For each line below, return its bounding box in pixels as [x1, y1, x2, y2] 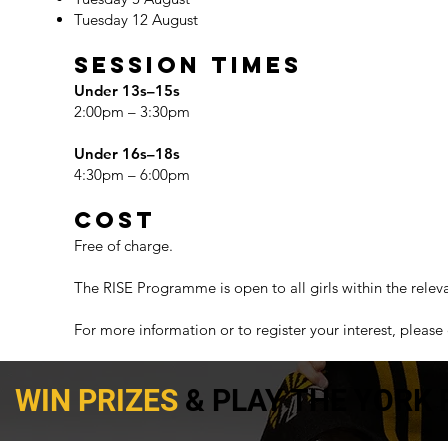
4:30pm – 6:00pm [74, 164, 191, 184]
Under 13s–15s [74, 80, 181, 100]
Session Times [74, 50, 303, 79]
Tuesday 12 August [74, 9, 199, 29]
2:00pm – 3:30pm [74, 101, 191, 121]
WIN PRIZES [14, 383, 178, 419]
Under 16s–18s [74, 143, 181, 163]
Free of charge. [74, 235, 174, 255]
